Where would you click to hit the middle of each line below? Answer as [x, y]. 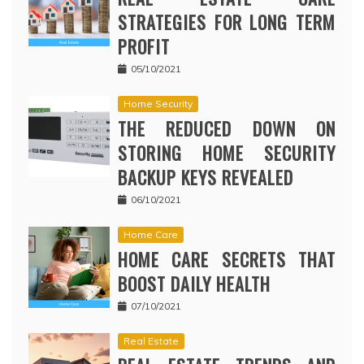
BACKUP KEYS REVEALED [206, 178]
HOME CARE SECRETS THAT [227, 260]
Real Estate [151, 341]
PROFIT [144, 47]
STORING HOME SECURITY [227, 153]
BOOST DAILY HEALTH [194, 284]
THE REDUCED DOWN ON [227, 129]
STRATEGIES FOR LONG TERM [227, 22]
